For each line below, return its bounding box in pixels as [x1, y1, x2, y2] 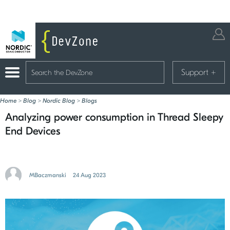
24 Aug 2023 [73, 171, 106, 179]
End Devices [5, 125, 60, 137]
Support [181, 68, 211, 77]
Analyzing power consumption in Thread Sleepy [5, 111, 223, 123]
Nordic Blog [43, 97, 75, 104]
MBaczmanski [29, 171, 66, 179]
